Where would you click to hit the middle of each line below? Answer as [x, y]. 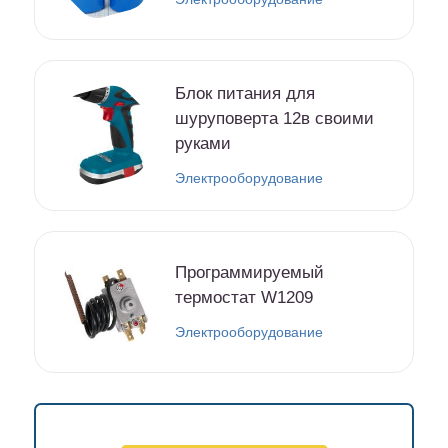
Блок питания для [245, 93]
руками [203, 143]
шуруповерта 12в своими [274, 118]
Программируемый [249, 272]
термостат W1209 [244, 297]
